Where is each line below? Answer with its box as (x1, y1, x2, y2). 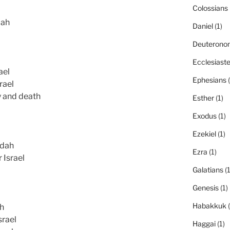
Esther (192, 93, 214, 103)
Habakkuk (192, 201, 226, 210)
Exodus (192, 111, 217, 121)
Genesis (192, 183, 219, 193)
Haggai (192, 219, 216, 228)
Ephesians (192, 75, 226, 85)
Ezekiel (192, 129, 216, 139)
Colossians (192, 4, 228, 13)
